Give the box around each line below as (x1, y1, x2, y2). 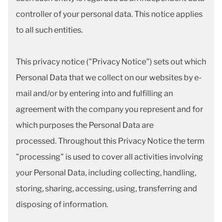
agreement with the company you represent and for (16, 105, 203, 114)
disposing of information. (16, 200, 110, 209)
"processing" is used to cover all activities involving (16, 152, 203, 162)
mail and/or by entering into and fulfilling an (16, 89, 173, 98)
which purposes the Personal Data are (16, 120, 154, 130)
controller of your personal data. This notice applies (16, 9, 203, 19)
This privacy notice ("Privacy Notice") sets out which (16, 57, 206, 66)
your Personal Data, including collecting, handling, (16, 168, 196, 177)
